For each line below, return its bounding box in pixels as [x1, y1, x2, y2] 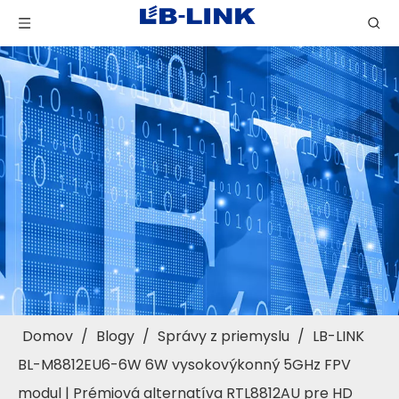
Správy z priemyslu [158, 326, 289, 346]
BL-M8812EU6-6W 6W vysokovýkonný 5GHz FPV [18, 354, 351, 375]
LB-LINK [313, 326, 364, 346]
